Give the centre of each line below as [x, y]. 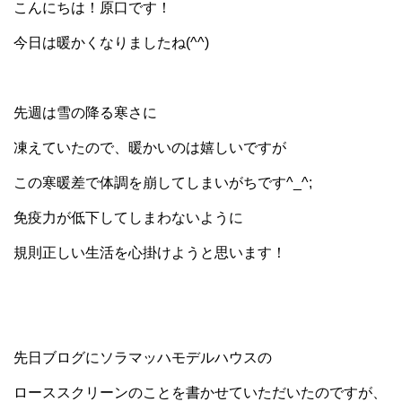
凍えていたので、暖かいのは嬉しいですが [150, 147]
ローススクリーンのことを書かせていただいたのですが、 [200, 392]
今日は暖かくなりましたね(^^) [111, 42]
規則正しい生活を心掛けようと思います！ [150, 252]
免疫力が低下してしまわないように [128, 217]
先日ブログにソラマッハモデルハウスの [143, 357]
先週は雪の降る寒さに [85, 112]
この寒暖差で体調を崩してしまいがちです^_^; [163, 182]
